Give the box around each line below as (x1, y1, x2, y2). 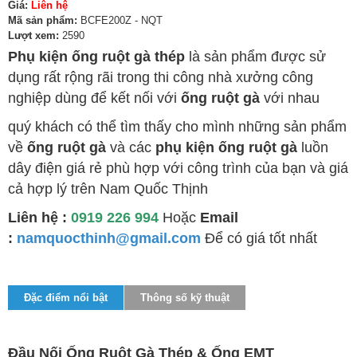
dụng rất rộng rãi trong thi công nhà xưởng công (8, 69, 313, 86)
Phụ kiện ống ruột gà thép (8, 49, 185, 65)
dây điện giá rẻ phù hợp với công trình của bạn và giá (8, 160, 348, 177)
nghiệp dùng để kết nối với (8, 90, 181, 107)
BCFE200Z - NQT (77, 14, 163, 27)
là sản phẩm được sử (185, 49, 326, 65)
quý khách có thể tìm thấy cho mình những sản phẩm (8, 119, 347, 135)
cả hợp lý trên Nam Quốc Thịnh (8, 181, 208, 198)
